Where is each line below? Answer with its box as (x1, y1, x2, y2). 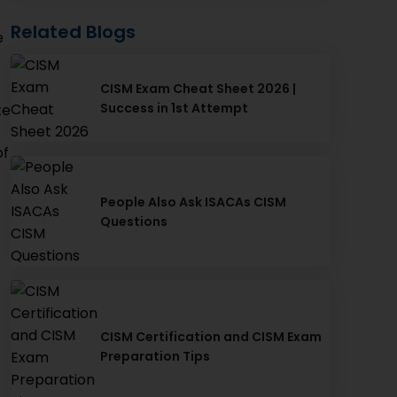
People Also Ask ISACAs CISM (99, 192, 286, 211)
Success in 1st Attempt (99, 99, 248, 117)
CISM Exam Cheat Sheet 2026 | (99, 80, 296, 97)
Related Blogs (11, 19, 136, 44)
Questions (99, 212, 167, 230)
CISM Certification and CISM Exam (99, 328, 322, 346)
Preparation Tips (99, 347, 210, 365)
